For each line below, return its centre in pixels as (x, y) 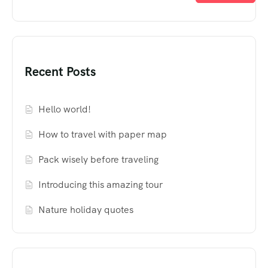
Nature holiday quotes (86, 210)
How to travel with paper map (103, 135)
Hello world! (65, 109)
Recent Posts (60, 72)
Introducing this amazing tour (101, 185)
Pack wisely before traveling (99, 160)
